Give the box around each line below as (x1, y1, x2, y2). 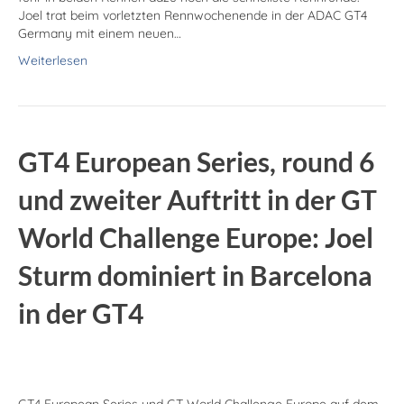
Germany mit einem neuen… (18, 25, 181, 42)
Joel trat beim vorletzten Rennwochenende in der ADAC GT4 (18, 7, 367, 24)
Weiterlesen (18, 52, 87, 69)
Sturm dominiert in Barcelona (18, 259, 372, 292)
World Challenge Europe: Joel (18, 221, 373, 254)
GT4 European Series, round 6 (18, 145, 374, 179)
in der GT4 (18, 297, 143, 330)
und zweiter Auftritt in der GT (18, 183, 377, 216)
